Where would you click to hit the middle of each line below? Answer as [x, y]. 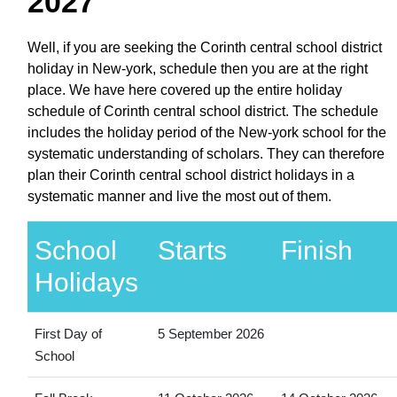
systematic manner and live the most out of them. [179, 196]
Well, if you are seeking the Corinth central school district [205, 47]
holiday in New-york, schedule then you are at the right [198, 68]
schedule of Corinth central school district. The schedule [203, 111]
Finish [316, 250]
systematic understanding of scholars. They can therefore [206, 153]
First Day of [68, 333]
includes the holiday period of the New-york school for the [207, 132]
